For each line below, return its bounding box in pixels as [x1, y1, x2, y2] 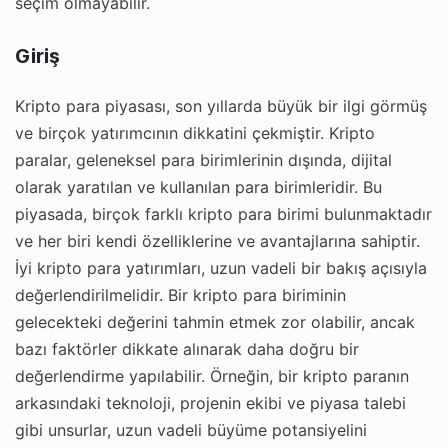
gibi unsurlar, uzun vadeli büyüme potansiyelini [15, 419, 367, 440]
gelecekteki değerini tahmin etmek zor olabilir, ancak [15, 311, 415, 332]
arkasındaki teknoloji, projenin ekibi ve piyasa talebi [15, 392, 406, 413]
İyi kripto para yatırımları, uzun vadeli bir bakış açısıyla [15, 257, 427, 278]
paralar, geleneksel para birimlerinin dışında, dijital [15, 149, 392, 170]
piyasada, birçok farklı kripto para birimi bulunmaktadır [15, 203, 432, 224]
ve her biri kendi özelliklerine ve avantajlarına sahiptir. [15, 230, 420, 251]
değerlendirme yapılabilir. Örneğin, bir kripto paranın [15, 365, 409, 386]
